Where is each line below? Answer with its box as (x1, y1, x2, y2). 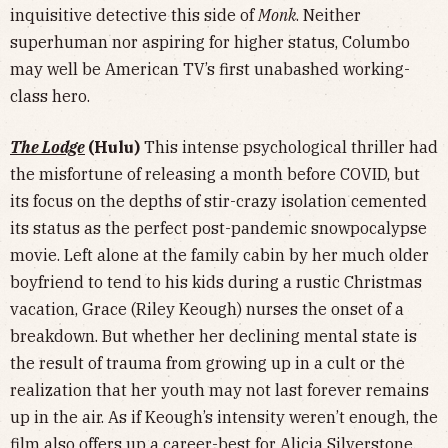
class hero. (10, 86, 94, 107)
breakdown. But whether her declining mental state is (10, 326, 417, 347)
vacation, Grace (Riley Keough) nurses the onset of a (10, 299, 404, 320)
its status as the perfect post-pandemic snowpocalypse (10, 218, 427, 239)
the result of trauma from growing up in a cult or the (10, 353, 405, 374)
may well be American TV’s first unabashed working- (10, 59, 410, 80)
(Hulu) (88, 137, 140, 158)
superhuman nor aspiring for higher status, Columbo (10, 32, 410, 53)
